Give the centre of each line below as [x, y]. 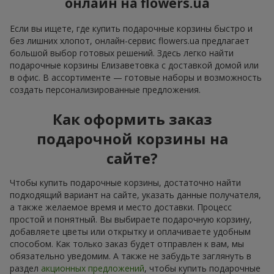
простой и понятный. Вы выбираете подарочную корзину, [131, 220]
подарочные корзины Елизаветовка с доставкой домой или [134, 65]
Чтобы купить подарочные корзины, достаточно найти [125, 183]
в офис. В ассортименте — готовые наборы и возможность [136, 78]
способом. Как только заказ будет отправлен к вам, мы [127, 244]
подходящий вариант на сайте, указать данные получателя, [135, 195]
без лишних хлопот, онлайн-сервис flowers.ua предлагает [130, 41]
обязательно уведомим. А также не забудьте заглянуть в [131, 256]
